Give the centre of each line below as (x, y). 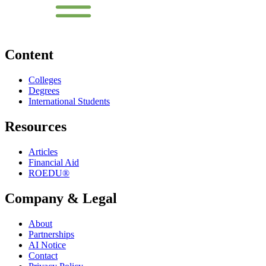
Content (29, 55)
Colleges (45, 80)
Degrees (44, 91)
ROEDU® (49, 173)
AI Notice (47, 245)
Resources (36, 127)
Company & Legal (61, 198)
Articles (43, 152)
